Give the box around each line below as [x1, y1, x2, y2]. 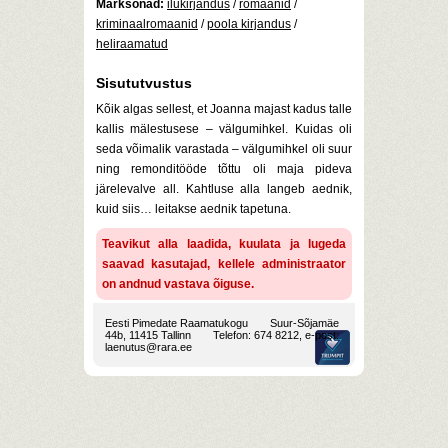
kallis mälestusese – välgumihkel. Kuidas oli [96, 122, 352, 136]
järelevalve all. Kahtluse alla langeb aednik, [96, 182, 352, 196]
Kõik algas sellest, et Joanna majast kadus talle [96, 102, 352, 116]
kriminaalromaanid [96, 17, 198, 31]
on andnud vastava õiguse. [102, 277, 254, 291]
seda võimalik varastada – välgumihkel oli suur [96, 142, 352, 156]
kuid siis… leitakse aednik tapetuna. [96, 202, 291, 216]
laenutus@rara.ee [105, 341, 192, 353]
